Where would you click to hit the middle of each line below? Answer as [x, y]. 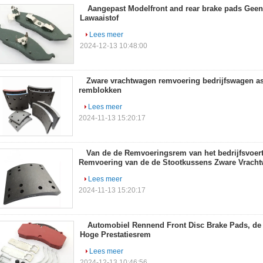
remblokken [100, 90]
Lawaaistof [99, 18]
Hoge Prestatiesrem [115, 235]
